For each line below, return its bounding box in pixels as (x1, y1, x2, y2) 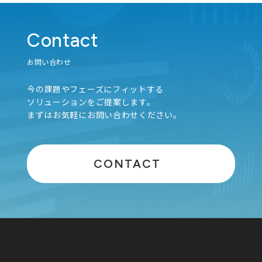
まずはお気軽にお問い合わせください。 (26, 109, 182, 121)
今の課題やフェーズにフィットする (26, 83, 164, 95)
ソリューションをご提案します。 (26, 96, 156, 108)
